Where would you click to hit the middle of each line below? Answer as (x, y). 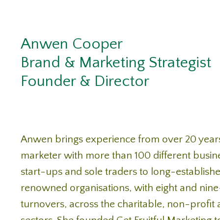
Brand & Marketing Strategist (116, 63)
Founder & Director (85, 82)
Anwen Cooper (72, 44)
